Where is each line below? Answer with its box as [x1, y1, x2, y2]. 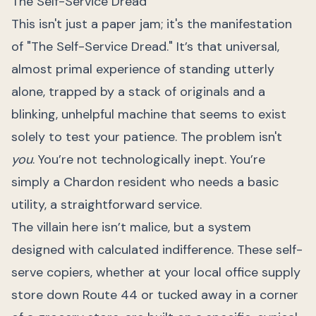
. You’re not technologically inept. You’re [32, 151, 265, 168]
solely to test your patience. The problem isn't [11, 128, 282, 145]
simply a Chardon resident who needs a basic [11, 174, 279, 190]
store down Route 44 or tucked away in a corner [11, 286, 298, 303]
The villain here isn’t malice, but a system [11, 219, 251, 236]
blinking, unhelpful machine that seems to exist [11, 106, 286, 123]
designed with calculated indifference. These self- [11, 241, 303, 258]
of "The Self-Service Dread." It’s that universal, [11, 38, 279, 55]
